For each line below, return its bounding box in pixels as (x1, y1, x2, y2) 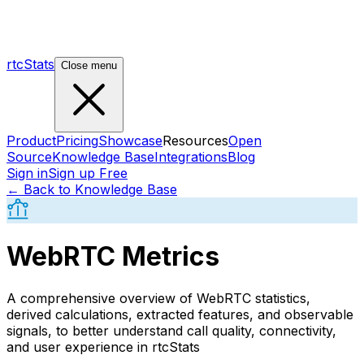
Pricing (56, 132, 98, 149)
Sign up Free (48, 165, 128, 181)
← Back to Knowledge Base (6, 181, 177, 197)
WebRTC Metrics (6, 240, 219, 273)
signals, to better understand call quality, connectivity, (6, 322, 336, 339)
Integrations (154, 149, 227, 165)
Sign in (6, 165, 48, 181)
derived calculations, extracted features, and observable (6, 305, 353, 323)
